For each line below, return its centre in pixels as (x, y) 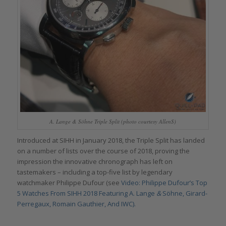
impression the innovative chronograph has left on (95, 162)
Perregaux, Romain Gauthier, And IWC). (76, 204)
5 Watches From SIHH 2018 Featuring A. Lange (87, 193)
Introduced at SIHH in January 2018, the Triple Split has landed (111, 140)
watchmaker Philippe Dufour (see (69, 183)
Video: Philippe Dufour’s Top (164, 183)
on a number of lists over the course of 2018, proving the (103, 151)
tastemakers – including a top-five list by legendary (95, 172)
